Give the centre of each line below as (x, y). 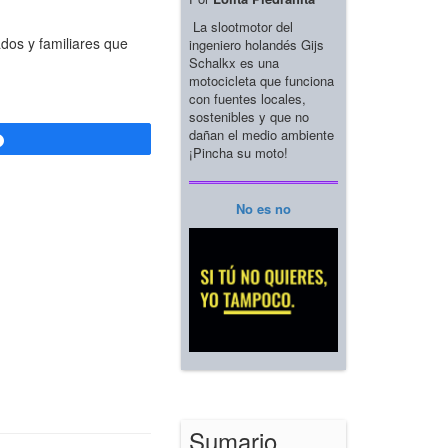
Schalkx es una (234, 62)
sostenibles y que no (249, 116)
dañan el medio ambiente (261, 134)
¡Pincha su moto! (238, 152)
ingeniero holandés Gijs (256, 44)
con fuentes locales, (247, 98)
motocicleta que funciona (261, 80)
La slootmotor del (241, 26)
